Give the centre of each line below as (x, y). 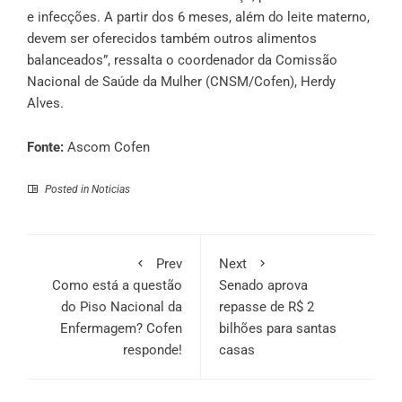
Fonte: (45, 148)
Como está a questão (117, 286)
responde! (153, 350)
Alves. (45, 104)
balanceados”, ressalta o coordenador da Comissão (182, 61)
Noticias (111, 190)
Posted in (67, 190)
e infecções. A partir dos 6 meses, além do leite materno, (198, 17)
